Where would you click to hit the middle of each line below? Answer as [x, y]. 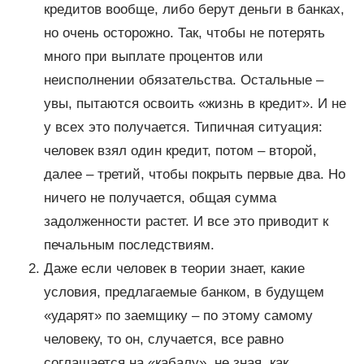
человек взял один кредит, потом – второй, [180, 151]
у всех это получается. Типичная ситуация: [183, 128]
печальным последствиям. [129, 245]
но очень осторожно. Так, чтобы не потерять [184, 33]
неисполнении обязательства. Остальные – [183, 80]
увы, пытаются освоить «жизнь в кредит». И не [195, 104]
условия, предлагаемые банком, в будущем [184, 292]
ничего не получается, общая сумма [160, 198]
